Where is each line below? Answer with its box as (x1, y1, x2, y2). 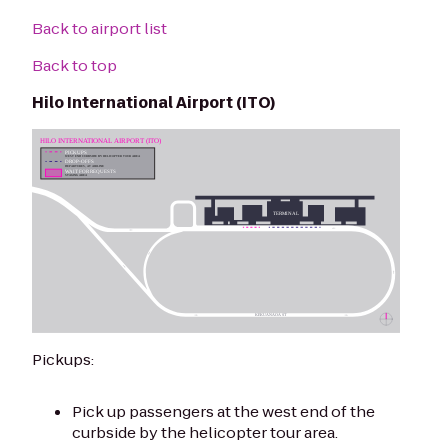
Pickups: (32, 348, 94, 370)
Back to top (32, 55, 117, 77)
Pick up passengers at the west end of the (72, 400, 375, 422)
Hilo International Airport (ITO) (32, 92, 275, 114)
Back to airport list (32, 18, 167, 40)
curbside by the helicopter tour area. (72, 421, 338, 443)
